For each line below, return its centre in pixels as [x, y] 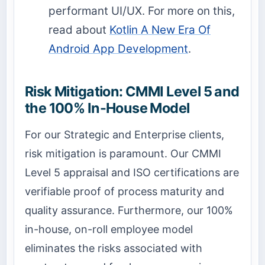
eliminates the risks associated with [114, 248]
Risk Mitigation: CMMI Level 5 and [132, 91]
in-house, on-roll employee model [109, 230]
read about [79, 30]
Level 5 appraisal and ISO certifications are [132, 173]
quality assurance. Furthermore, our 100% [129, 211]
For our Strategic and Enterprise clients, [125, 135]
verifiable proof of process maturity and [125, 192]
